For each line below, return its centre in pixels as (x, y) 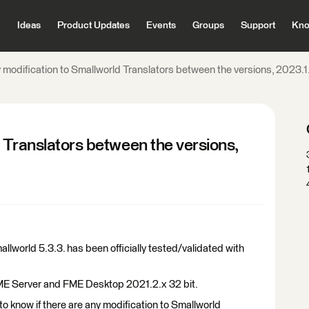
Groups (208, 26)
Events (161, 26)
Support (258, 26)
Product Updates (93, 26)
